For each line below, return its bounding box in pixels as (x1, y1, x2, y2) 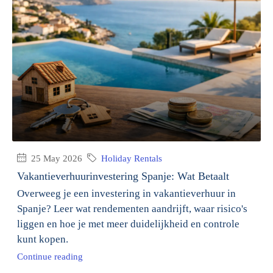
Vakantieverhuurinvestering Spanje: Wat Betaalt (17, 169, 229, 182)
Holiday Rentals (101, 153, 162, 163)
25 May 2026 (29, 153, 82, 163)
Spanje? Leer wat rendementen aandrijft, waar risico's (17, 202, 247, 214)
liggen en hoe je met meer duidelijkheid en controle (17, 218, 239, 230)
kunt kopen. (17, 233, 68, 245)
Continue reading (17, 251, 83, 261)
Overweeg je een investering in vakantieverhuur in (17, 187, 236, 199)
